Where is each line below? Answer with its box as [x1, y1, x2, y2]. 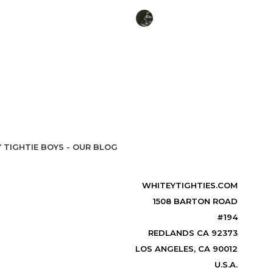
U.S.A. [214, 259, 238, 269]
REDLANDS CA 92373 [147, 227, 238, 238]
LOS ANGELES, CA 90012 [135, 243, 238, 253]
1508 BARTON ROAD [152, 196, 238, 206]
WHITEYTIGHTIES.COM [141, 180, 238, 190]
